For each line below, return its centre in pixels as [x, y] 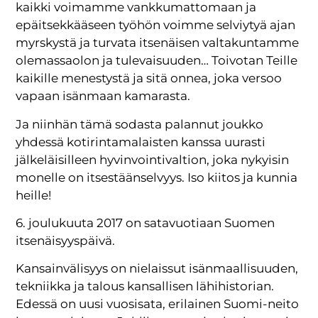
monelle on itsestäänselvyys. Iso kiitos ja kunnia [157, 177]
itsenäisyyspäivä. [66, 241]
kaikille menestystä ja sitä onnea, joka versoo [149, 78]
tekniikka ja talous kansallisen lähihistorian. [145, 286]
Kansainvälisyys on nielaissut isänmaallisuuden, [157, 269]
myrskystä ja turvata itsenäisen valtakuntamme [158, 43]
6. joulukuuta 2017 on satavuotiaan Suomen [146, 223]
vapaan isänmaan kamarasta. [103, 96]
